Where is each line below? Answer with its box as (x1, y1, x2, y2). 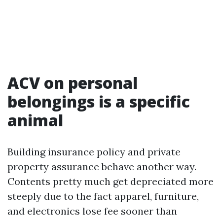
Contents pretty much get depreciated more (7, 175, 214, 187)
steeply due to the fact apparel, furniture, (7, 190, 199, 202)
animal (7, 110, 63, 131)
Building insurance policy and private (7, 146, 181, 158)
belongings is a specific (7, 91, 190, 112)
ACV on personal (7, 72, 138, 93)
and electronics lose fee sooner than (7, 205, 177, 217)
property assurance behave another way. (7, 160, 196, 173)
